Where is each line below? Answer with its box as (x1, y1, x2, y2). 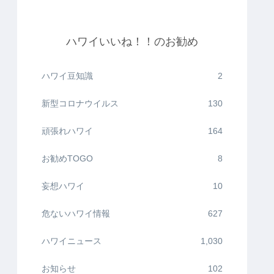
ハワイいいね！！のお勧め (66, 35, 198, 48)
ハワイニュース (42, 236, 102, 246)
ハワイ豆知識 (42, 71, 93, 81)
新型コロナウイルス (42, 98, 119, 109)
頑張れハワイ (42, 126, 93, 136)
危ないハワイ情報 (42, 209, 110, 219)
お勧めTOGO (42, 154, 93, 164)
